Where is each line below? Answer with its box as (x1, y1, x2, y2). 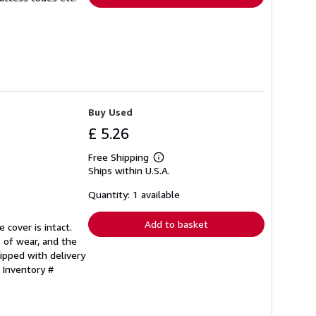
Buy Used (88, 105, 133, 118)
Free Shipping (88, 150, 149, 163)
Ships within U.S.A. (88, 164, 170, 176)
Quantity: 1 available (88, 188, 180, 200)
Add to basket (145, 217, 208, 230)
